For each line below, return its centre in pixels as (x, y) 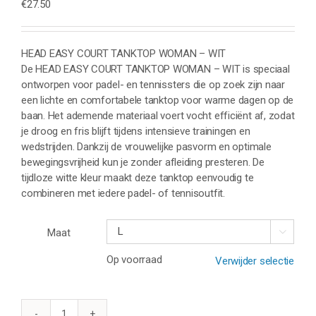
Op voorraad (134, 259)
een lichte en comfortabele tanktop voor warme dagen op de (158, 100)
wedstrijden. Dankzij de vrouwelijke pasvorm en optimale (146, 146)
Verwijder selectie (255, 261)
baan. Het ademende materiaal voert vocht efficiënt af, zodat (158, 115)
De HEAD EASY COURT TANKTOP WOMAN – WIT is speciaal (156, 69)
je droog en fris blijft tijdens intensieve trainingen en (136, 131)
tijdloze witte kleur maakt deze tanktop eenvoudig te (138, 177)
